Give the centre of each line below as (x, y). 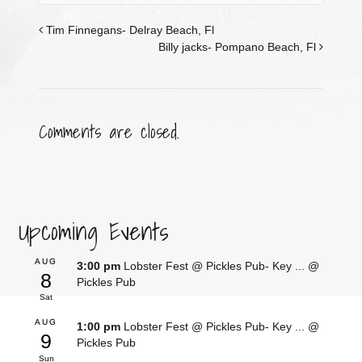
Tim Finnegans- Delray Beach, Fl (128, 29)
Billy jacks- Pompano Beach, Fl (239, 46)
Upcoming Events (93, 231)
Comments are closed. (109, 131)
